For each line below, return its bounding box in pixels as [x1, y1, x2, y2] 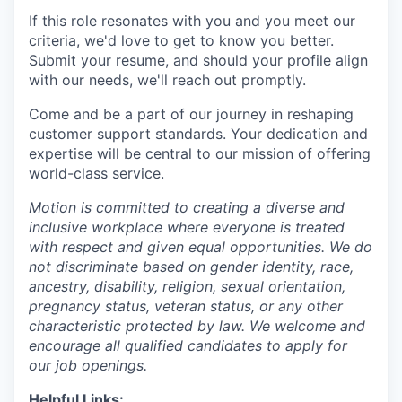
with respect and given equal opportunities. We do [29, 237, 372, 256]
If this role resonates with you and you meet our [29, 11, 355, 30]
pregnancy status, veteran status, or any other [29, 296, 343, 315]
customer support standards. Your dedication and [29, 124, 368, 143]
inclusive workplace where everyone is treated [29, 217, 345, 236]
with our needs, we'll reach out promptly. [29, 70, 306, 89]
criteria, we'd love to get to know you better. [29, 31, 334, 49]
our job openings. [29, 355, 147, 374]
